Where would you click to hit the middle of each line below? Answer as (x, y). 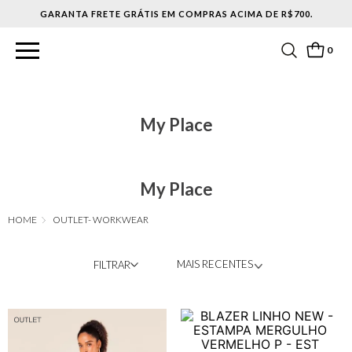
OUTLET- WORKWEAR (101, 220)
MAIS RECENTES (214, 264)
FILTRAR (112, 264)
